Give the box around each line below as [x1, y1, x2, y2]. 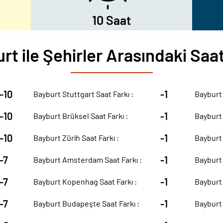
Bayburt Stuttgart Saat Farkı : [33, 89, 134, 99]
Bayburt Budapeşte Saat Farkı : [33, 199, 140, 208]
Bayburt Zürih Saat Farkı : [33, 133, 119, 142]
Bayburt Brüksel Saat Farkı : [33, 111, 128, 120]
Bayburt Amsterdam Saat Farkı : [33, 155, 142, 164]
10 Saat [92, 12, 131, 27]
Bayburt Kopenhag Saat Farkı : [33, 177, 137, 186]
